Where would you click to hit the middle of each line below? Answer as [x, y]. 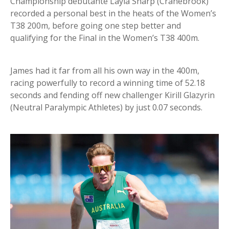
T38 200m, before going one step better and [96, 25]
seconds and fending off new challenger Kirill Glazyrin [112, 95]
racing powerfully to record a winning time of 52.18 [108, 83]
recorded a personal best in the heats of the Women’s [113, 13]
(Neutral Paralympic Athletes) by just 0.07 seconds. [106, 107]
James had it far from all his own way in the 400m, [105, 70]
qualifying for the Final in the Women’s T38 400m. [105, 38]
